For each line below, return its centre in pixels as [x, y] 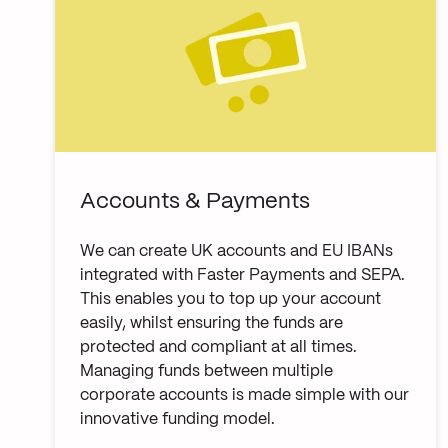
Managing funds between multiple [206, 371]
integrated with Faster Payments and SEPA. [242, 275]
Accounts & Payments [195, 202]
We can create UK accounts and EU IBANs [236, 251]
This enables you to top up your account [230, 299]
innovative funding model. [177, 419]
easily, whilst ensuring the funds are [211, 323]
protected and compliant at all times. [218, 347]
